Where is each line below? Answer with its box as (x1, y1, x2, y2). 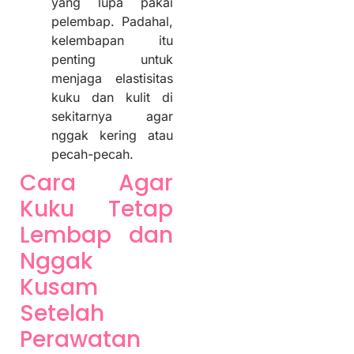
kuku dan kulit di (51, 88, 173, 105)
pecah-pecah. (51, 145, 134, 162)
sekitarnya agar (51, 107, 173, 124)
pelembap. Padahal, (51, 13, 173, 29)
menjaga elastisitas (51, 70, 173, 86)
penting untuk (51, 51, 173, 67)
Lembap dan (20, 219, 173, 250)
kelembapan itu (51, 32, 173, 48)
